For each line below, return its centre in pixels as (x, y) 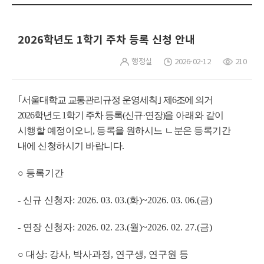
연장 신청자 (48, 227)
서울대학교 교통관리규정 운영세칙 (89, 100)
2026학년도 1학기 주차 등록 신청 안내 (106, 39)
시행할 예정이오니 (55, 131)
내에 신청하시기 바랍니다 (70, 146)
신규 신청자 (48, 200)
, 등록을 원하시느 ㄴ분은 (142, 131)
